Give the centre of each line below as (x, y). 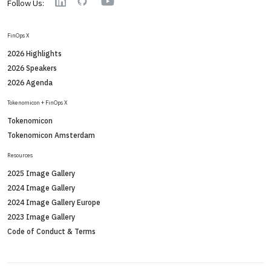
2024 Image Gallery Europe (54, 202)
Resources (20, 155)
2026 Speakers (32, 68)
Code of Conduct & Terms (51, 231)
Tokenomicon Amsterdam (51, 135)
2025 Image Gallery (41, 173)
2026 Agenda (30, 83)
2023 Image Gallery (41, 217)
